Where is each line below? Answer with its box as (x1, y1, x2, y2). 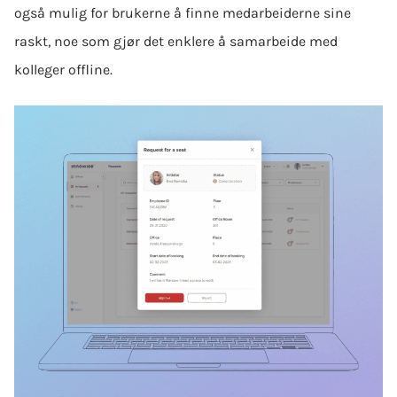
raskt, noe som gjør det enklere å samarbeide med (14, 32, 338, 50)
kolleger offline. (14, 60, 113, 78)
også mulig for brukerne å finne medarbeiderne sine (14, 4, 351, 21)
